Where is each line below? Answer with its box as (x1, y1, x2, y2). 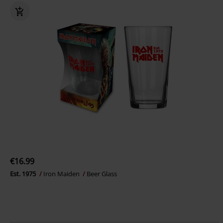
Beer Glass (87, 169, 117, 178)
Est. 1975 (10, 169, 37, 178)
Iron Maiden (43, 169, 81, 178)
